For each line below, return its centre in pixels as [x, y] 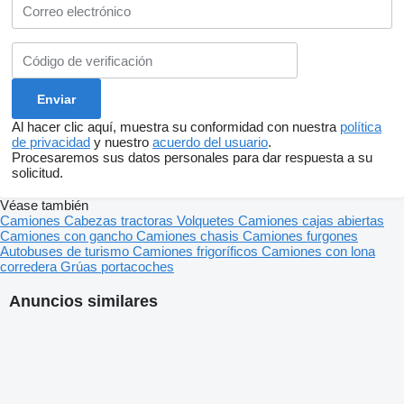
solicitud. [37, 173]
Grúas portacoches [117, 267]
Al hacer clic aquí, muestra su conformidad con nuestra [176, 127]
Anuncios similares [83, 302]
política [361, 127]
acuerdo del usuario [210, 142]
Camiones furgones [300, 236]
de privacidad [51, 142]
